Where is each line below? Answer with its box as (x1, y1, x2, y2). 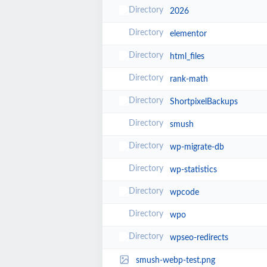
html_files (169, 52, 204, 61)
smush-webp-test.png (135, 256, 215, 265)
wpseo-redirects (169, 234, 228, 242)
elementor (169, 30, 207, 38)
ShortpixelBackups (169, 98, 238, 106)
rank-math (169, 75, 208, 83)
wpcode (169, 188, 199, 197)
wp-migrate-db (169, 143, 224, 151)
